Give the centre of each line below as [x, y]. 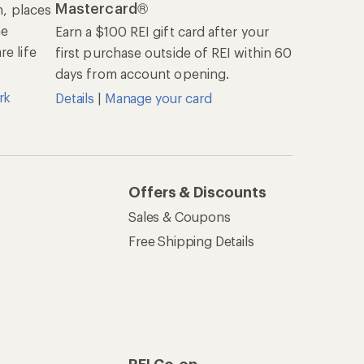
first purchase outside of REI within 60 [174, 52]
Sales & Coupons [180, 217]
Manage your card [158, 98]
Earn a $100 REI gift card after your [162, 31]
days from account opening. [143, 74]
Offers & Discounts [197, 192]
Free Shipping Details [191, 241]
